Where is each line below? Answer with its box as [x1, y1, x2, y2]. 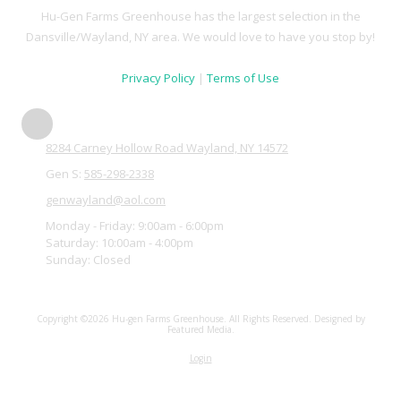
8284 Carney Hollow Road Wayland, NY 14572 [46, 140, 288, 157]
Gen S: [46, 166, 84, 183]
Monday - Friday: [46, 218, 135, 235]
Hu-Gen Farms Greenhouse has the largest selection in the [40, 8, 361, 25]
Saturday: [46, 235, 98, 252]
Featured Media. [166, 323, 235, 337]
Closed [90, 252, 131, 269]
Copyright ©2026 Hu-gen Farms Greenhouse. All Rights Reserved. [36, 312, 314, 326]
